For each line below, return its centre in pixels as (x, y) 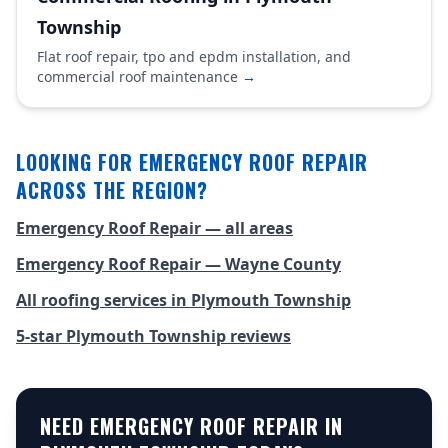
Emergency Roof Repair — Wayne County (178, 264)
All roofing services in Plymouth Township (183, 300)
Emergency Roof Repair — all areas (154, 228)
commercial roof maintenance (139, 76)
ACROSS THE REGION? (112, 190)
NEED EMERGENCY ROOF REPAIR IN (191, 426)
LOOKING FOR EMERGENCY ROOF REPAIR (192, 162)
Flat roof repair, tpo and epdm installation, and (194, 56)
